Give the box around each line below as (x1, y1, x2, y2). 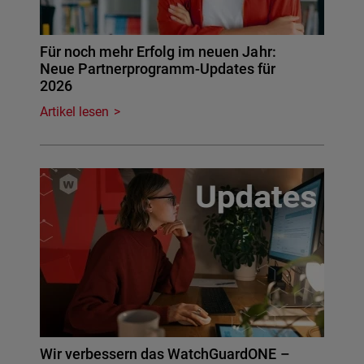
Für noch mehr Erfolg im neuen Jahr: (40, 43, 276, 61)
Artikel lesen (40, 104, 110, 120)
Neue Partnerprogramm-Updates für (40, 60, 276, 78)
